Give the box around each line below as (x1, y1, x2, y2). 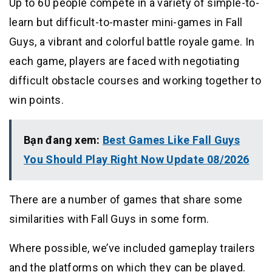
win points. (9, 93, 64, 107)
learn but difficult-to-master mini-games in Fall (9, 16, 243, 29)
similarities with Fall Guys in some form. (9, 212, 209, 226)
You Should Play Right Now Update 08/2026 (24, 153, 250, 166)
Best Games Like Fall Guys (103, 134, 240, 147)
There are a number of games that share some (9, 193, 243, 206)
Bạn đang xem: (24, 134, 103, 147)
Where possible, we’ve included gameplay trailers (9, 242, 256, 255)
